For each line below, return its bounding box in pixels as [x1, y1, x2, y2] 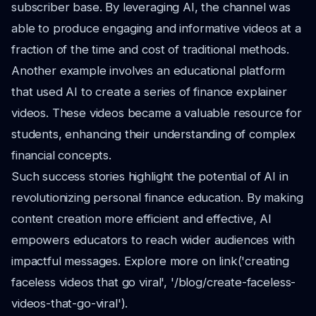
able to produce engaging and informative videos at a [11, 21, 301, 35]
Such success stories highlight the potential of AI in [11, 169, 288, 183]
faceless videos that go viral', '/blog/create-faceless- [11, 275, 296, 289]
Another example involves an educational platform [11, 63, 286, 78]
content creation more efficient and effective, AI [11, 212, 272, 226]
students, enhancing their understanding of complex [11, 127, 296, 141]
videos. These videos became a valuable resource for [11, 106, 302, 120]
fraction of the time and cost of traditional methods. [11, 42, 289, 56]
